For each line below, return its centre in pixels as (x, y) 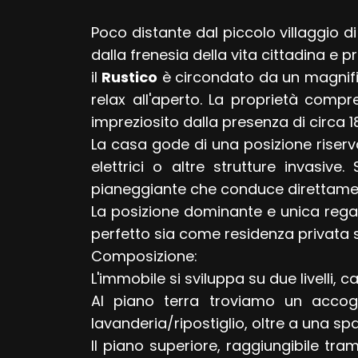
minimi (48, 132)
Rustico (130, 78)
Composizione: (144, 257)
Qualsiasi (66, 175)
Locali (44, 111)
